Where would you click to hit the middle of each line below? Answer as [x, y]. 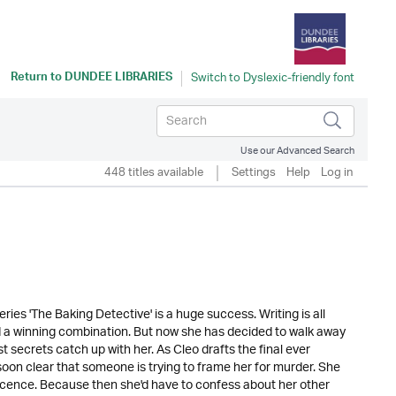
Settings [254, 173]
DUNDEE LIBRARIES [118, 79]
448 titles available [154, 173]
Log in [337, 173]
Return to [38, 79]
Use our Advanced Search [297, 151]
